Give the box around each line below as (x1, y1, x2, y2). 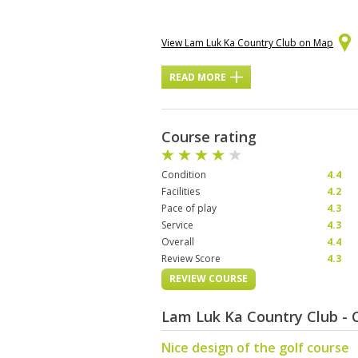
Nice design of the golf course (161, 339, 349, 356)
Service (161, 218, 193, 232)
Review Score (161, 252, 221, 265)
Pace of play (161, 201, 217, 215)
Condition (161, 168, 206, 181)
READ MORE (169, 70, 226, 84)
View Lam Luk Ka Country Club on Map (161, 36, 333, 50)
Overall (161, 235, 194, 249)
